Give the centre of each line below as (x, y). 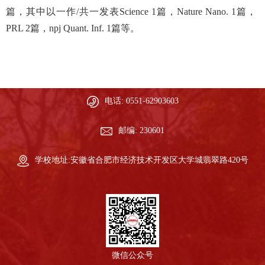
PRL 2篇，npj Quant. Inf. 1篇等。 (73, 28)
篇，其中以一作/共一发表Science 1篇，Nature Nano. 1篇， (131, 11)
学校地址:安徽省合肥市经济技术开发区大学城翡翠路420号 (141, 160)
